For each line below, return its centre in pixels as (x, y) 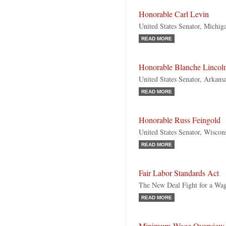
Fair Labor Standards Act (179, 173)
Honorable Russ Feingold (180, 120)
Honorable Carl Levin (174, 14)
